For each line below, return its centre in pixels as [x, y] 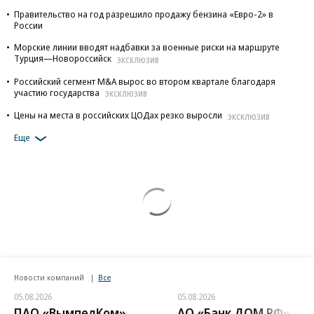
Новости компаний [50, 277]
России [28, 25]
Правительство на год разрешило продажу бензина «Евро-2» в [144, 14]
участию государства [57, 92]
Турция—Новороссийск [63, 58]
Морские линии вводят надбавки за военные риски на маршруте [147, 47]
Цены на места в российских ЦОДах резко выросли [118, 115]
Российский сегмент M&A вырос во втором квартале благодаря [145, 81]
